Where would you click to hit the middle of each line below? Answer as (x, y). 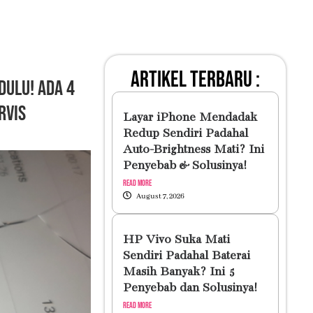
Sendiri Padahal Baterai (186, 256)
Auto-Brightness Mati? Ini (193, 150)
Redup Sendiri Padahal (185, 134)
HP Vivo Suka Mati (176, 240)
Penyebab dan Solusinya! (190, 288)
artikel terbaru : (195, 80)
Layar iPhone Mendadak (190, 118)
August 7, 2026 (160, 196)
